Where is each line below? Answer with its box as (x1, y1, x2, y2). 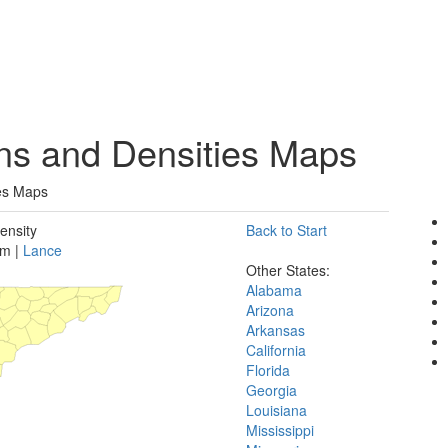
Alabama (246, 280, 302, 300)
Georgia (246, 380, 297, 400)
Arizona (246, 300, 294, 320)
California (246, 340, 306, 360)
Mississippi (246, 420, 314, 440)
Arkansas (246, 320, 305, 340)
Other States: (246, 260, 330, 280)
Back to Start (246, 220, 327, 240)
